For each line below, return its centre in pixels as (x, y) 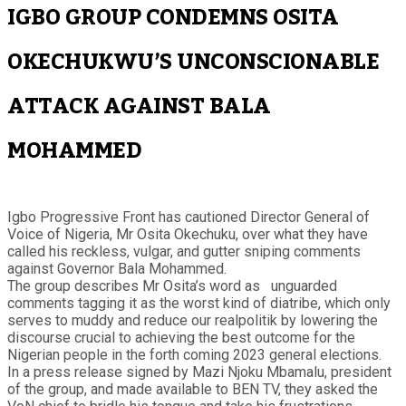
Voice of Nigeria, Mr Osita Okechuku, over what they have (188, 234)
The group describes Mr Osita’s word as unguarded (172, 285)
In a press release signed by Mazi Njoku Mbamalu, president (199, 372)
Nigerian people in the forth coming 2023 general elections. (194, 354)
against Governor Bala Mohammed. (117, 268)
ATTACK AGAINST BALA (139, 106)
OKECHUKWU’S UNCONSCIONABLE (193, 62)
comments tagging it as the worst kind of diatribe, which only (199, 303)
